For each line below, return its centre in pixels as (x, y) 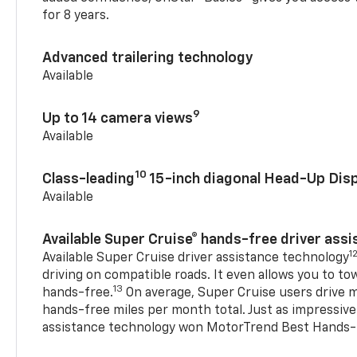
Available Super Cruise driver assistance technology (196, 258)
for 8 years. (76, 16)
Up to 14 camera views (118, 118)
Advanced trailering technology (148, 58)
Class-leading (89, 179)
